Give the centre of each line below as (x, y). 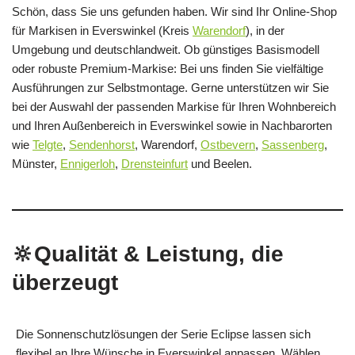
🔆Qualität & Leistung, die (148, 254)
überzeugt (65, 282)
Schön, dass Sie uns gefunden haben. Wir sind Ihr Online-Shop (174, 11)
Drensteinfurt (155, 163)
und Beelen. (220, 163)
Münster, (36, 163)
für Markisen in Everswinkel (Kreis (102, 30)
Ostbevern (228, 144)
